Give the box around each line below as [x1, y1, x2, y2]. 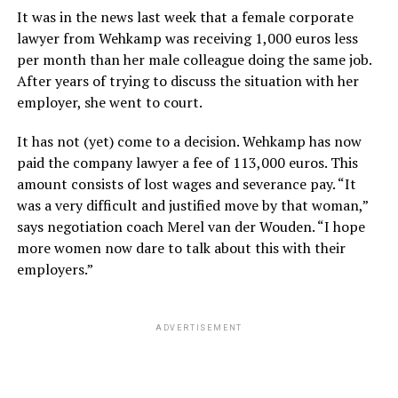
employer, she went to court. [16, 92, 203, 113]
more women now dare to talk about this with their [16, 238, 346, 259]
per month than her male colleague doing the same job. [16, 50, 371, 70]
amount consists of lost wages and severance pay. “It [16, 174, 356, 195]
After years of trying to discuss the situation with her [16, 71, 359, 92]
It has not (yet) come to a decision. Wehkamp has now [16, 131, 362, 152]
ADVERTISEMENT [155, 323, 243, 333]
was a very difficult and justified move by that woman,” [16, 195, 368, 216]
